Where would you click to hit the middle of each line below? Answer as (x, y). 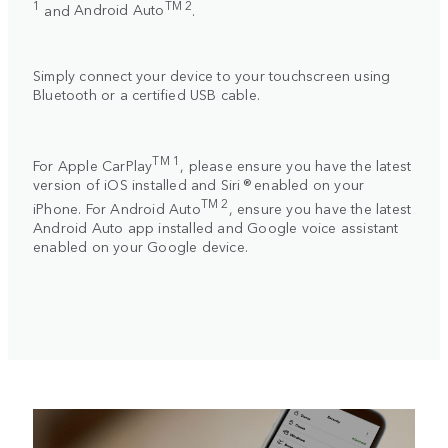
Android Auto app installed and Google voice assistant (216, 226)
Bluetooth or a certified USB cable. (151, 94)
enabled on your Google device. (140, 245)
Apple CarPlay (105, 165)
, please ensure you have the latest (296, 165)
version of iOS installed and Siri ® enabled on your (199, 184)
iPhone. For (72, 207)
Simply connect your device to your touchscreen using (212, 75)
